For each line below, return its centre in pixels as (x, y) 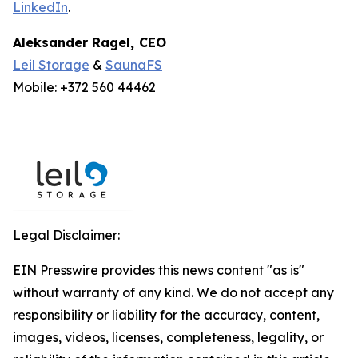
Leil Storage (51, 65)
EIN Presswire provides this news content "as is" (159, 270)
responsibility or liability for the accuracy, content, (166, 315)
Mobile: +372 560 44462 (84, 87)
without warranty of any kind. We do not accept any (173, 292)
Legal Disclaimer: (66, 235)
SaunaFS (134, 65)
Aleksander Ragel (72, 42)
